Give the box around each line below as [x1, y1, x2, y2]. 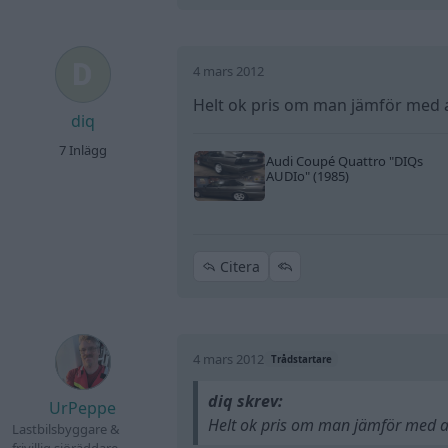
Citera [216, 256, 261, 276]
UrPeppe [49, 396, 117, 419]
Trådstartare [270, 352, 332, 366]
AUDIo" [265, 167, 310, 186]
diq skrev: [207, 389, 283, 412]
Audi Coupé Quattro [265, 152, 389, 171]
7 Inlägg [58, 140, 107, 159]
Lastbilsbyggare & [12, 419, 120, 438]
